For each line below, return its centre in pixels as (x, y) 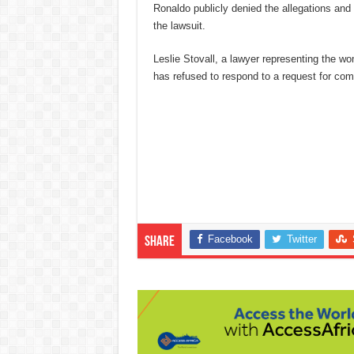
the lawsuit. (179, 26)
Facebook (230, 239)
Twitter (301, 239)
